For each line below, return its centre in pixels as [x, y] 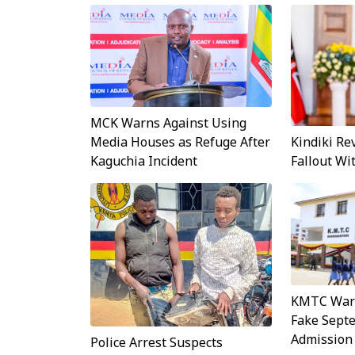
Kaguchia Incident [144, 161]
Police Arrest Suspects [157, 343]
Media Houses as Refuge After [180, 142]
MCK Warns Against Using [168, 123]
